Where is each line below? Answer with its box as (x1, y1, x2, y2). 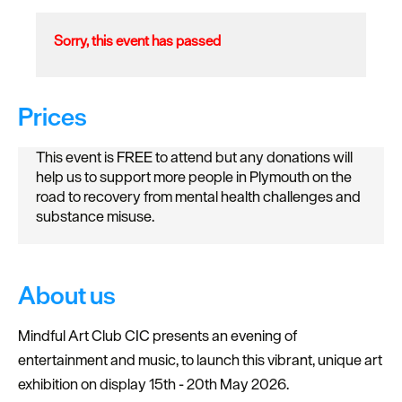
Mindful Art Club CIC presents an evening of (18, 326, 297, 346)
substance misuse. (36, 206, 154, 227)
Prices (18, 100, 87, 134)
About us (18, 279, 116, 312)
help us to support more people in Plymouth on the (36, 167, 352, 188)
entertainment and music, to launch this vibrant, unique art (18, 350, 382, 371)
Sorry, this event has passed (54, 31, 221, 50)
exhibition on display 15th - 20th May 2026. (18, 374, 289, 395)
